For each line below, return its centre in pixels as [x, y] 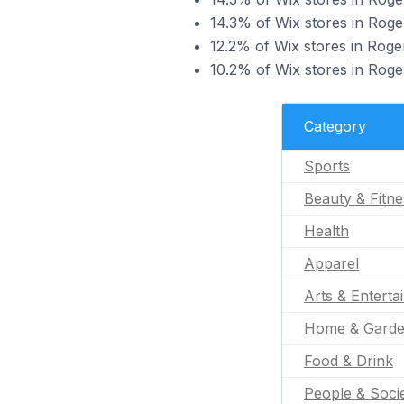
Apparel [331, 263]
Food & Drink [349, 361]
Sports [327, 166]
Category [335, 126]
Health [326, 231]
